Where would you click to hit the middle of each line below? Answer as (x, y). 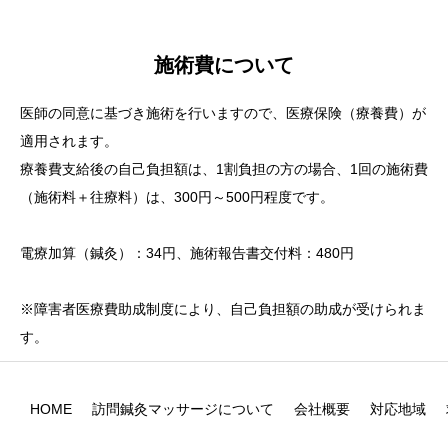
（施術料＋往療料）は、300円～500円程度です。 (177, 197)
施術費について (224, 65)
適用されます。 (69, 141)
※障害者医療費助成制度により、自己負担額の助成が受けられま (223, 309)
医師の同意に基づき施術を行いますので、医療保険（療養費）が (223, 113)
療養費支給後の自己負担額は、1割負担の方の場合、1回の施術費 (224, 169)
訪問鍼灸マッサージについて (183, 409)
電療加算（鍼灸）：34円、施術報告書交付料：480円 (187, 253)
